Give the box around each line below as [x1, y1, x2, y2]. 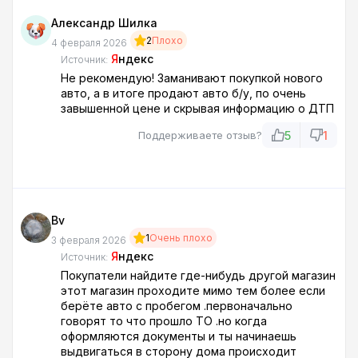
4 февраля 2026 [51, 37, 127, 50]
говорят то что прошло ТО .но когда [61, 314, 267, 328]
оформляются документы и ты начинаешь [61, 329, 296, 344]
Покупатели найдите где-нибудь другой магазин [61, 268, 336, 283]
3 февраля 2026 [51, 234, 126, 247]
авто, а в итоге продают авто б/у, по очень [61, 86, 306, 101]
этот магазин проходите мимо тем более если [61, 284, 325, 298]
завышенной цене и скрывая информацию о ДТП [61, 101, 334, 116]
